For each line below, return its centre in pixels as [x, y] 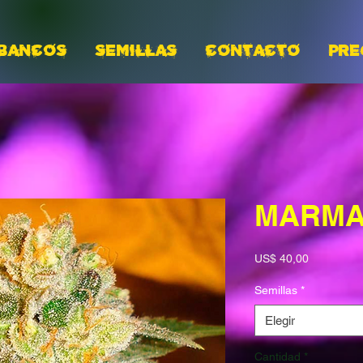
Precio [324, 258]
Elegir [280, 320]
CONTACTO [253, 51]
